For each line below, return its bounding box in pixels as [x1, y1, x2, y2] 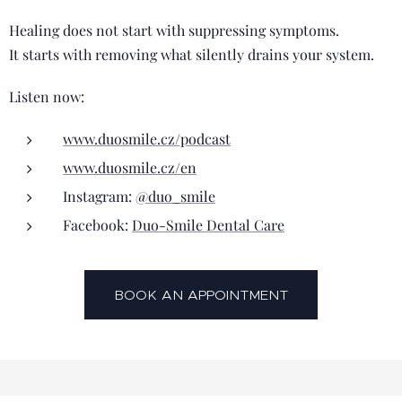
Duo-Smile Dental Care [132, 215, 284, 234]
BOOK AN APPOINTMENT [114, 286, 288, 303]
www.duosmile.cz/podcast [63, 129, 231, 148]
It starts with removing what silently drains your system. [9, 45, 374, 64]
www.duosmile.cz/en [63, 158, 197, 177]
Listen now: [9, 87, 84, 106]
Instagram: [63, 187, 135, 205]
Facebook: [63, 215, 132, 234]
